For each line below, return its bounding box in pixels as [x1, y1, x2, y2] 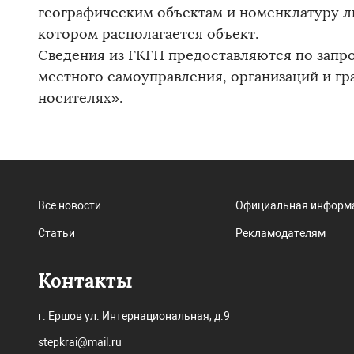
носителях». [38, 89, 122, 107]
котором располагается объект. [38, 25, 258, 43]
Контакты [38, 269, 133, 294]
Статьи [38, 227, 75, 240]
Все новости [38, 199, 101, 213]
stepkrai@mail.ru [38, 336, 122, 349]
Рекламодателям [235, 227, 326, 240]
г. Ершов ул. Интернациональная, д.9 [38, 310, 230, 323]
